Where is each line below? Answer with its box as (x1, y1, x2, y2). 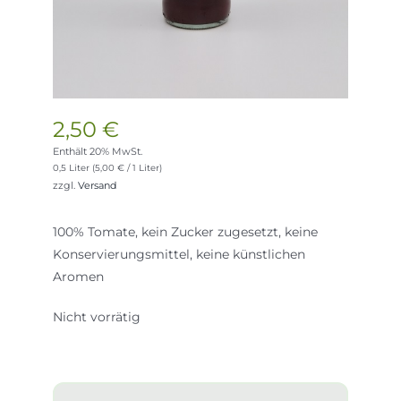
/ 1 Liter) (124, 162, 163, 175)
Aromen (53, 269, 105, 286)
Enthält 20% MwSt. (53, 145, 143, 158)
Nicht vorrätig (53, 309, 141, 326)
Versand (78, 179, 117, 192)
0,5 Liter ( (53, 162, 96, 175)
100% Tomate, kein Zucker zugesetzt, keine (53, 224, 319, 241)
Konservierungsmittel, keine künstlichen (53, 246, 306, 263)
